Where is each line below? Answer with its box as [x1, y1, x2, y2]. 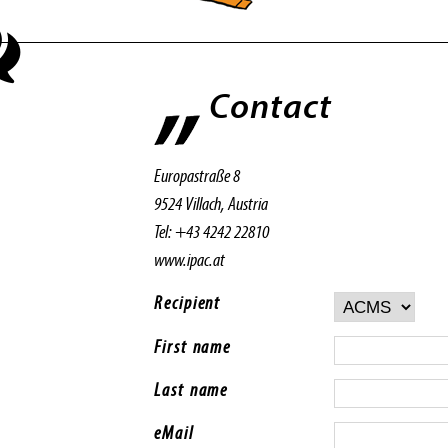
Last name [154, 377, 229, 402]
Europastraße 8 [154, 163, 240, 187]
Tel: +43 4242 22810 [154, 219, 281, 243]
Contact [209, 83, 332, 127]
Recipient [154, 290, 222, 315]
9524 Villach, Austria [154, 191, 295, 215]
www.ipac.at [154, 247, 225, 271]
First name [154, 334, 232, 359]
